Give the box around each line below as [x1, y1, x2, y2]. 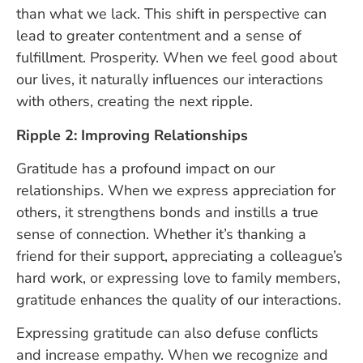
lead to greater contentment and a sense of [16, 26, 301, 46]
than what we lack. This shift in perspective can [16, 4, 327, 24]
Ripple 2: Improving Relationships [16, 125, 248, 145]
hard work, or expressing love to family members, [16, 267, 340, 288]
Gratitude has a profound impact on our [16, 158, 275, 178]
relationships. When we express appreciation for [16, 180, 335, 200]
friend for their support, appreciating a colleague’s [16, 246, 343, 266]
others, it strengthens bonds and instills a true [16, 202, 318, 222]
